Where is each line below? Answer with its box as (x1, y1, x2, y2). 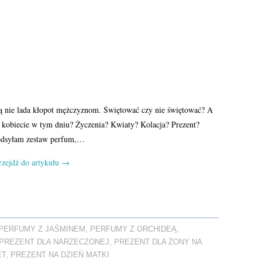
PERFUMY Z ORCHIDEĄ (90, 225, 177, 233)
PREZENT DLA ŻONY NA (114, 237, 202, 246)
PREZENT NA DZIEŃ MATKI (11, 250, 109, 259)
